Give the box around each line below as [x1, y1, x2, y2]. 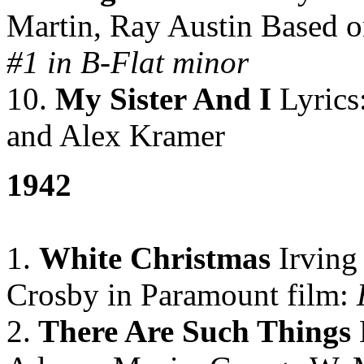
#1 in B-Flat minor [6, 45, 249, 80]
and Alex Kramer [6, 118, 225, 153]
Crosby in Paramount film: [6, 277, 349, 312]
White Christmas [39, 240, 271, 275]
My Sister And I [47, 81, 271, 116]
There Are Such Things [31, 314, 351, 349]
